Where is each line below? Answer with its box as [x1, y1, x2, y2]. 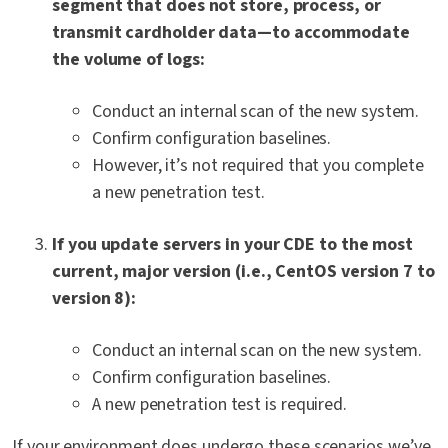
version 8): [52, 286, 137, 312]
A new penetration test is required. [92, 392, 348, 418]
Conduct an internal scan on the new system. [92, 338, 423, 364]
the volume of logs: [52, 47, 205, 73]
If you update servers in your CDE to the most [52, 232, 414, 258]
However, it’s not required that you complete [92, 153, 425, 179]
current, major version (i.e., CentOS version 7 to [52, 259, 435, 285]
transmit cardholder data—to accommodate [52, 20, 410, 46]
